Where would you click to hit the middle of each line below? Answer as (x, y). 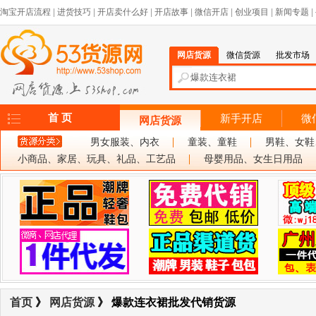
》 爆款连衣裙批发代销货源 (165, 302)
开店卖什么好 (123, 12)
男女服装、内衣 (125, 142)
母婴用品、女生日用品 (253, 159)
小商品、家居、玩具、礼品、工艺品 (97, 159)
